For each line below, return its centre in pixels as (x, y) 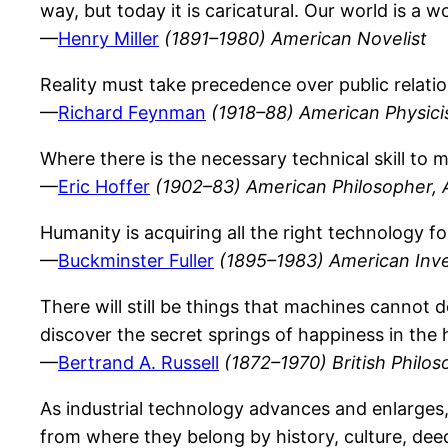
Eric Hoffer (104, 187)
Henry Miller (108, 39)
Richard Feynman (132, 113)
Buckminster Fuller (136, 261)
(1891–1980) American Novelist (295, 39)
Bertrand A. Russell (138, 363)
